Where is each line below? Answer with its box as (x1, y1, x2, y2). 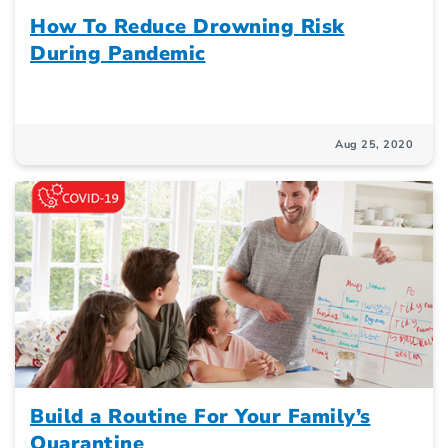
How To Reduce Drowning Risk (30, 13, 345, 41)
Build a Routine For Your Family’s (30, 403, 371, 431)
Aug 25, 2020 (335, 137, 413, 153)
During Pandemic (30, 40, 206, 68)
